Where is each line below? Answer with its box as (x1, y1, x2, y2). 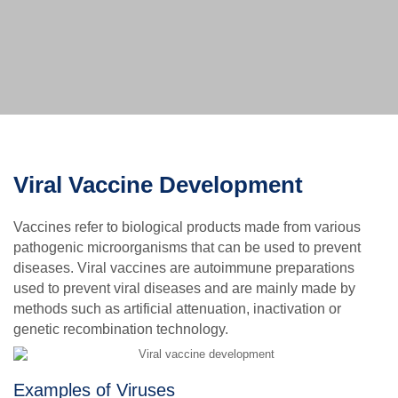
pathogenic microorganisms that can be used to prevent (13, 240, 361, 256)
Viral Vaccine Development (13, 171, 303, 199)
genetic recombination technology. (13, 322, 228, 338)
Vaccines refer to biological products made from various (13, 219, 361, 235)
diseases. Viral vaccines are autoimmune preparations (13, 260, 354, 276)
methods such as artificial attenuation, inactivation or (13, 301, 341, 317)
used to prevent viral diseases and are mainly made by (13, 281, 355, 297)
